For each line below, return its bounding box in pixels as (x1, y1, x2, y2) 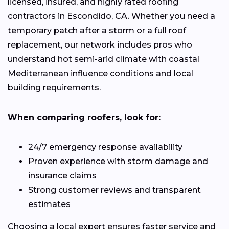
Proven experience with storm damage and (28, 156, 208, 167)
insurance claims (28, 171, 97, 181)
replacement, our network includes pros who (8, 40, 192, 50)
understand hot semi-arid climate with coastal (8, 54, 199, 64)
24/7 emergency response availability (28, 142, 182, 152)
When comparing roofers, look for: (8, 112, 161, 123)
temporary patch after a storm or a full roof (8, 26, 186, 36)
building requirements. (8, 83, 101, 93)
